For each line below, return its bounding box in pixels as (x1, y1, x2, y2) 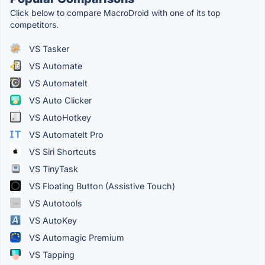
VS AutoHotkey (27, 112, 91, 122)
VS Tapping (27, 249, 75, 260)
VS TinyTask (27, 163, 78, 174)
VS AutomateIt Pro (27, 129, 104, 140)
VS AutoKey (27, 215, 77, 225)
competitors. (10, 19, 59, 30)
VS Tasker (27, 43, 69, 54)
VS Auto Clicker (27, 95, 92, 105)
